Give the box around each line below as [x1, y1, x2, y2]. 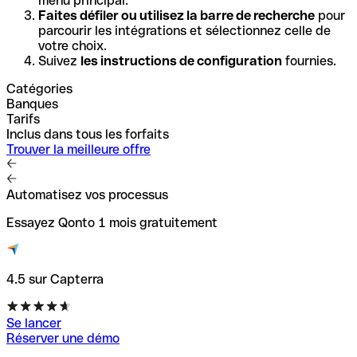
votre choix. [38, 37, 107, 53]
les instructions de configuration [80, 53, 282, 69]
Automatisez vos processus [6, 186, 168, 202]
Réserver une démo [6, 330, 120, 346]
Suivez [38, 53, 80, 69]
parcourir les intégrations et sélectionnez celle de [38, 22, 331, 38]
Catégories [6, 80, 73, 96]
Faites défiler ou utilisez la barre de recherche [38, 7, 315, 23]
